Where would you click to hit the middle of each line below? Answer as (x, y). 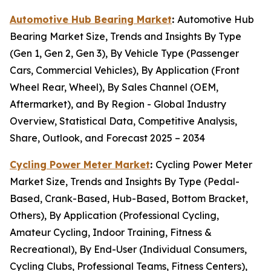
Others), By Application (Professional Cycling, (114, 216)
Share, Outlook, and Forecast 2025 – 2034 (107, 138)
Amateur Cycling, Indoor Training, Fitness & (111, 233)
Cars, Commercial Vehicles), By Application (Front (125, 70)
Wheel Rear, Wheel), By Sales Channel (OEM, (114, 87)
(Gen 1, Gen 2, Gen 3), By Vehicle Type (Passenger (124, 54)
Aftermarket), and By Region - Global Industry (118, 104)
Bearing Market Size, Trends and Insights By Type (126, 37)
